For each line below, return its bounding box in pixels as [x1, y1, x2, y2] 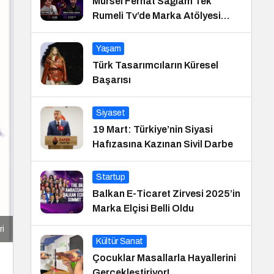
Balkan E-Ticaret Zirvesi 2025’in [92, 188, 240, 199]
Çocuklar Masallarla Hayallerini [92, 253, 236, 263]
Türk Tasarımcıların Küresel [92, 60, 218, 70]
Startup [96, 172, 125, 182]
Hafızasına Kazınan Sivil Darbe [92, 139, 233, 149]
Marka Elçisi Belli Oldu [92, 203, 194, 213]
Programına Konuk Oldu [92, 25, 202, 35]
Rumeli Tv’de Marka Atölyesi [92, 10, 221, 21]
